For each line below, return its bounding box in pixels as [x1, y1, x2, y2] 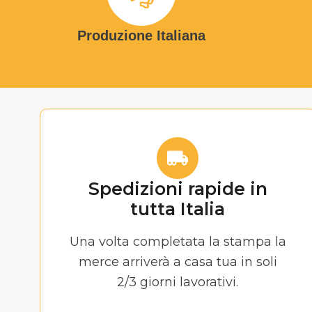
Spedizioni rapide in [88, 178, 267, 200]
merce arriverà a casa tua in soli [78, 253, 277, 270]
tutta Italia [130, 198, 226, 220]
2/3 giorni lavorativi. [117, 274, 239, 290]
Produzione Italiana [77, 28, 206, 44]
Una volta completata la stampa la [69, 233, 286, 249]
